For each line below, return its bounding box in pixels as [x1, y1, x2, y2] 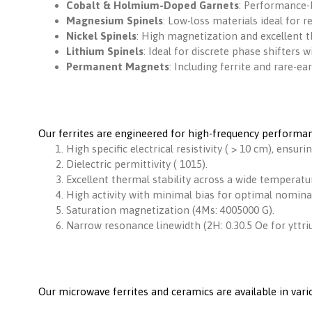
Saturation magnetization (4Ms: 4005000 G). [66, 203, 274, 216]
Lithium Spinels [66, 45, 143, 58]
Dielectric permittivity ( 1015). [66, 157, 208, 170]
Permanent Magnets [66, 61, 169, 73]
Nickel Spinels [66, 30, 136, 42]
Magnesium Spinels [66, 15, 163, 27]
